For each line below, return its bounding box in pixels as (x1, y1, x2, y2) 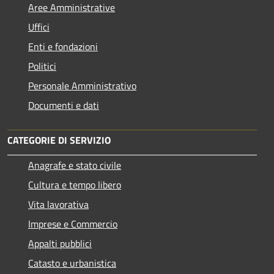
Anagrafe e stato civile (28, 157, 121, 172)
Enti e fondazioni (28, 39, 98, 54)
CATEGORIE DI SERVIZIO (7, 132, 111, 147)
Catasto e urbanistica (28, 255, 116, 270)
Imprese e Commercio (28, 216, 117, 231)
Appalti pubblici (28, 235, 92, 251)
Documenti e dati (28, 97, 99, 113)
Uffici (28, 19, 50, 34)
